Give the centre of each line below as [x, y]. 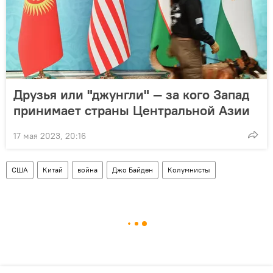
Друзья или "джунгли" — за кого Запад [131, 94]
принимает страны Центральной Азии [132, 110]
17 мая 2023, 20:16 [50, 136]
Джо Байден [133, 169]
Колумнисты [189, 169]
